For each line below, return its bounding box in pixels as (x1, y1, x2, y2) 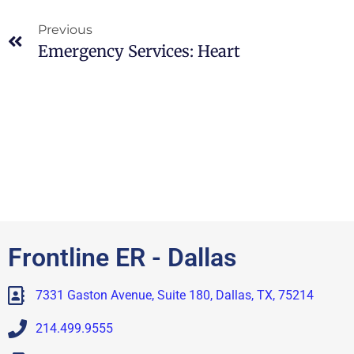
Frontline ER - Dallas (8, 243, 236, 273)
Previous (38, 22, 92, 38)
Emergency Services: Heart (38, 41, 240, 62)
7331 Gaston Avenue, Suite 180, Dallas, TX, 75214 (36, 288, 314, 303)
